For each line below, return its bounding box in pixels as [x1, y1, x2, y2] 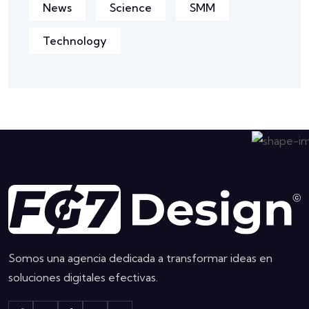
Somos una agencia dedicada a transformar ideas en [8, 251, 272, 266]
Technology [43, 33, 107, 48]
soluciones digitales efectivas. [8, 270, 158, 285]
